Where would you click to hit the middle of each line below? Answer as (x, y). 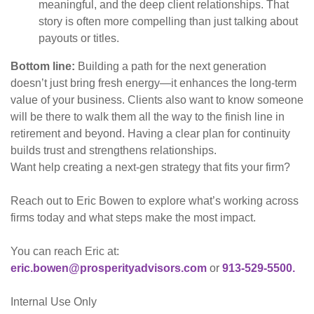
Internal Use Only (54, 301)
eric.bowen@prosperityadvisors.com (109, 268)
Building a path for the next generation (171, 66)
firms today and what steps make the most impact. (133, 217)
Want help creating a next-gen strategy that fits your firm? (150, 167)
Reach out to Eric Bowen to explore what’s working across (155, 200)
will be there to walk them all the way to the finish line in (148, 116)
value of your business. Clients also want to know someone (157, 100)
